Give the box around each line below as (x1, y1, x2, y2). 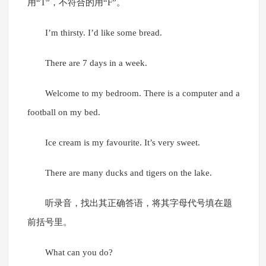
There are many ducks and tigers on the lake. (45, 168, 212, 178)
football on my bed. (27, 107, 100, 118)
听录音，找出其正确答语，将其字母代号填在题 (45, 198, 232, 208)
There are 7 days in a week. (45, 58, 147, 68)
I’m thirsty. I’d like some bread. (45, 28, 162, 38)
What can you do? (45, 248, 113, 258)
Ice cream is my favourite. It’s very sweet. (45, 138, 200, 148)
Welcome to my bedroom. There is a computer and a (45, 88, 240, 99)
